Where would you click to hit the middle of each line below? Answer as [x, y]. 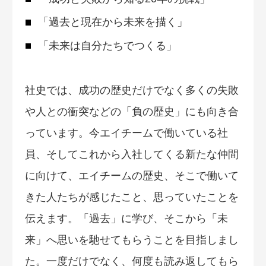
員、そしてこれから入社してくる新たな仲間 [132, 155]
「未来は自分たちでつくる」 [107, 45]
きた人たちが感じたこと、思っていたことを [132, 197]
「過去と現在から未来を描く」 [113, 22]
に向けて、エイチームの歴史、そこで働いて [132, 176]
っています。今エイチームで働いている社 [126, 133]
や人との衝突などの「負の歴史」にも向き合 [132, 112]
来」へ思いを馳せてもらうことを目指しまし [132, 240]
